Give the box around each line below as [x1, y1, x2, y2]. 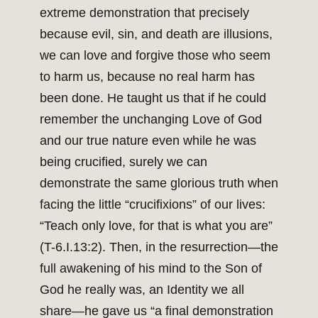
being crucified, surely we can [40, 155, 207, 170]
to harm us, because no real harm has [40, 70, 255, 84]
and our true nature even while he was [40, 133, 256, 148]
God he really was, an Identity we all [40, 283, 244, 297]
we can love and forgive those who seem [40, 48, 270, 63]
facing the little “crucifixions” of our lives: [40, 197, 265, 212]
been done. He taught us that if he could [40, 91, 266, 106]
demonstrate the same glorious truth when [40, 176, 278, 191]
